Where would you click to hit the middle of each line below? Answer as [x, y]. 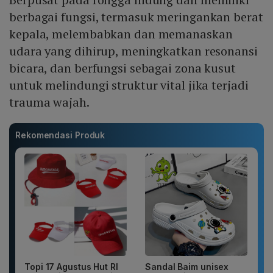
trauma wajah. [49, 102]
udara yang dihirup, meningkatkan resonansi [133, 51]
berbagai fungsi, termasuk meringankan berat [136, 17]
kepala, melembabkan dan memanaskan [121, 34]
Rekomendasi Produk [60, 135]
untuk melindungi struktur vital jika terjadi [129, 85]
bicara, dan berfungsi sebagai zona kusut [122, 68]
